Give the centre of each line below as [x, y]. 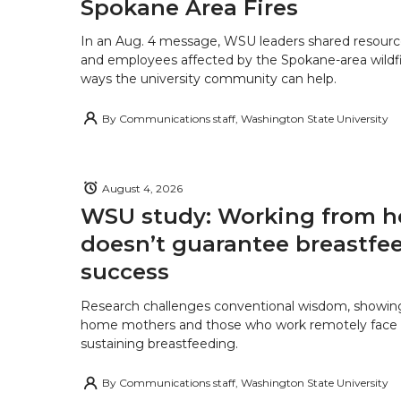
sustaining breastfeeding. [159, 343]
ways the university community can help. [209, 79]
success [125, 272]
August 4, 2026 [142, 188]
